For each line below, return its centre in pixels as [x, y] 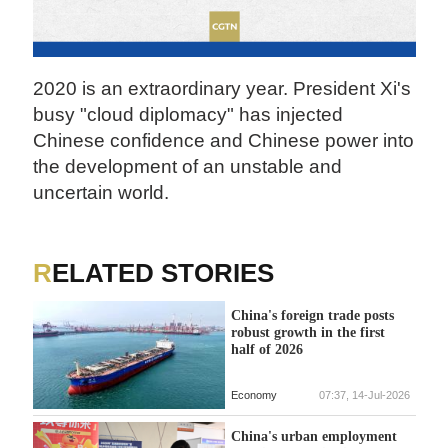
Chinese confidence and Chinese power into [224, 140]
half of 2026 [266, 349]
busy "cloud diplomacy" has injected [188, 114]
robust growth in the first [307, 332]
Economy [253, 394]
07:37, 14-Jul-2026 [364, 394]
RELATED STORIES [163, 273]
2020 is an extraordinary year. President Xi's [222, 88]
